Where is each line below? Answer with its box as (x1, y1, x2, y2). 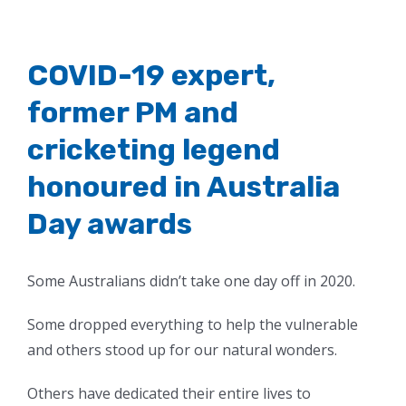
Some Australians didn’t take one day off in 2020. (27, 271, 355, 292)
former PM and (27, 95, 238, 130)
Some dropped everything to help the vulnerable (27, 314, 358, 335)
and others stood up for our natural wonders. (27, 340, 337, 361)
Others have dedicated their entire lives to (27, 383, 311, 404)
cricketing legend (27, 132, 280, 168)
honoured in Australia (27, 169, 340, 205)
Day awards (27, 207, 192, 242)
